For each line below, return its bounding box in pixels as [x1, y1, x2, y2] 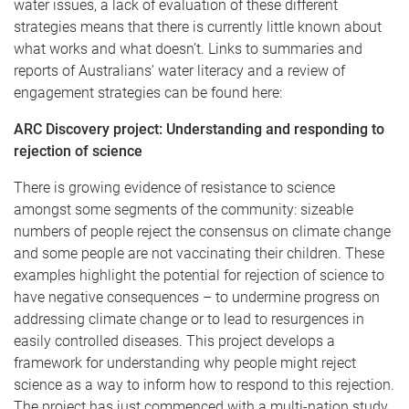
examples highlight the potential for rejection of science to [14, 266, 384, 284]
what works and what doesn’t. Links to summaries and [14, 39, 362, 58]
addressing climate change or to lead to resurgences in [14, 309, 364, 328]
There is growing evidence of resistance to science [14, 178, 335, 196]
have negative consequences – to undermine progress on [14, 288, 380, 306]
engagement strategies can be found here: [14, 83, 282, 101]
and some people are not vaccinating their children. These [14, 244, 384, 262]
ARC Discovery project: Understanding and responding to [14, 120, 384, 138]
